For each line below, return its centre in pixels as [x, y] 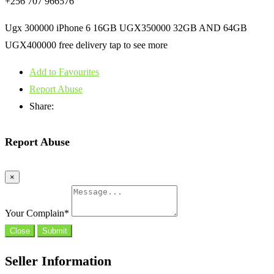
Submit [55, 231]
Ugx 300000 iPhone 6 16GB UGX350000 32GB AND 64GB [126, 28]
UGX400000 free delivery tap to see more [86, 45]
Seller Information [58, 261]
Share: [42, 106]
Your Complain [35, 213]
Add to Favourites [64, 72]
